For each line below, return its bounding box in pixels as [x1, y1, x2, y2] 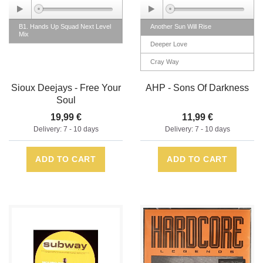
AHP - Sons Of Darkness [146, 83, 249, 93]
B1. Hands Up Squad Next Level [19, 23, 111, 31]
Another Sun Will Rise [150, 23, 211, 31]
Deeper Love [150, 41, 187, 48]
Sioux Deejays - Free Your [11, 83, 121, 93]
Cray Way [150, 58, 179, 66]
